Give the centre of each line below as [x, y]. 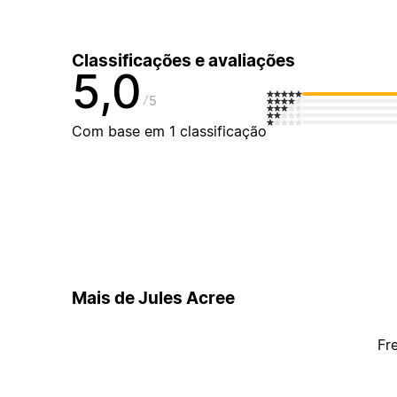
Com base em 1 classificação [169, 132]
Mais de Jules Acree [153, 298]
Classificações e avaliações [183, 61]
